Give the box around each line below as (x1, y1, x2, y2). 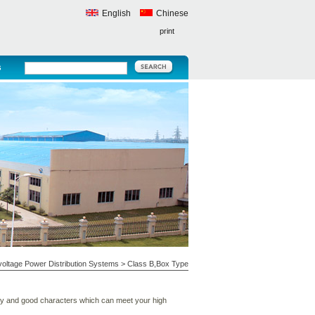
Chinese (155, 8, 188, 18)
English (101, 8, 131, 18)
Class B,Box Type (127, 259, 188, 268)
